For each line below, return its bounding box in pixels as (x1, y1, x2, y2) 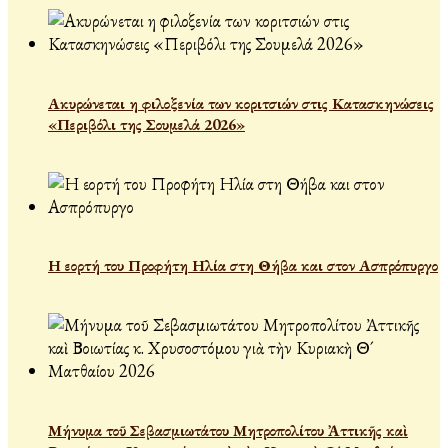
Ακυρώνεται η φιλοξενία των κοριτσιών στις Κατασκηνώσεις (48, 92, 434, 114)
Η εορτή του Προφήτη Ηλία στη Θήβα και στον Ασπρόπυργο (48, 255, 438, 277)
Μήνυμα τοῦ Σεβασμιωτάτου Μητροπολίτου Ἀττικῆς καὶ (48, 419, 408, 441)
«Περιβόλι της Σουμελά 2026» (48, 113, 245, 135)
